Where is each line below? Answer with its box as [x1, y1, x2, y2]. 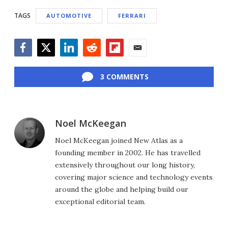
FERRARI [118, 11, 146, 19]
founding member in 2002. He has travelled [55, 148, 201, 157]
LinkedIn [60, 55, 93, 67]
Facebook [14, 55, 50, 67]
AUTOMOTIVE [46, 11, 92, 19]
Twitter [37, 55, 65, 67]
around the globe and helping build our [55, 184, 188, 194]
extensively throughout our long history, [55, 160, 195, 169]
